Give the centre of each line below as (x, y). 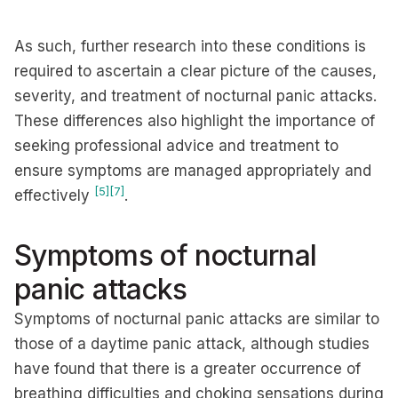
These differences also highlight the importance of (195, 121)
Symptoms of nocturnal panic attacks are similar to (197, 319)
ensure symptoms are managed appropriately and (193, 171)
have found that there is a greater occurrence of (187, 369)
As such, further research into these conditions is (190, 46)
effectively (54, 195)
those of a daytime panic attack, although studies (192, 344)
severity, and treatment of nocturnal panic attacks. (195, 96)
